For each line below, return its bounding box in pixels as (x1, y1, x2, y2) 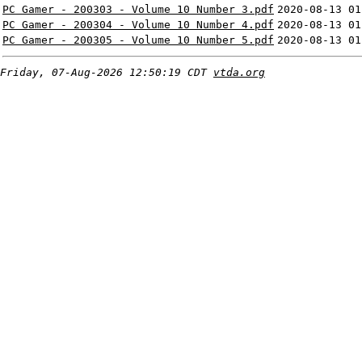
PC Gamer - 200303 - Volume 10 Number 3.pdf (2, 3, 274, 16)
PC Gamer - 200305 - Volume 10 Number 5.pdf (2, 34, 274, 47)
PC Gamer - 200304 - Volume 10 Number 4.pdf (2, 19, 274, 32)
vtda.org (213, 66, 265, 79)
